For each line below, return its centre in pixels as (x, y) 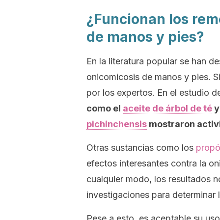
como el (105, 108)
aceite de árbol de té (167, 108)
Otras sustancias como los (141, 148)
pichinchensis (117, 124)
